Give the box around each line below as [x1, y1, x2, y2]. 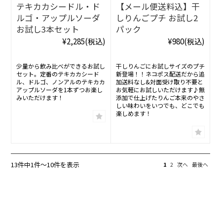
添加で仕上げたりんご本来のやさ [115, 93, 205, 102]
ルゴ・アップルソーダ [16, 12, 101, 24]
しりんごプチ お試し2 [115, 12, 198, 24]
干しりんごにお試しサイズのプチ [115, 62, 205, 71]
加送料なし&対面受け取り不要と [115, 77, 203, 86]
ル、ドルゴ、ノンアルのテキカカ [16, 77, 106, 86]
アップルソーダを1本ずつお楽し [16, 85, 103, 94]
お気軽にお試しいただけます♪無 [115, 85, 205, 94]
